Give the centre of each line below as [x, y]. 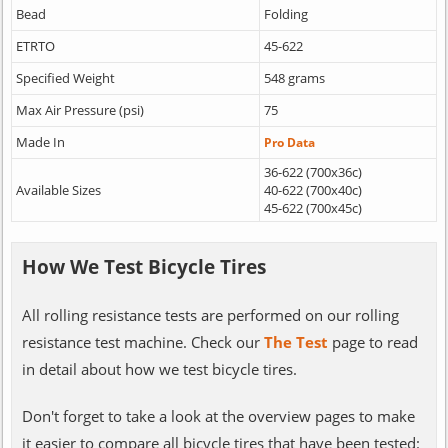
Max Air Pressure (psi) [79, 109]
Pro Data [289, 141]
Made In [40, 141]
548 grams [294, 77]
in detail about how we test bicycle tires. [159, 368]
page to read [372, 341]
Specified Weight [65, 77]
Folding [285, 13]
